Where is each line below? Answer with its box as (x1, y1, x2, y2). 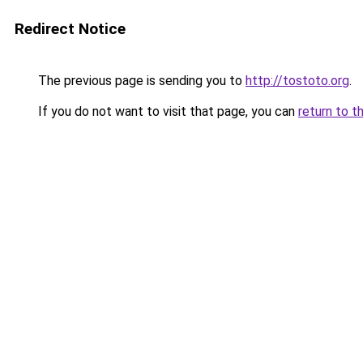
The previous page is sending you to (35, 73, 246, 88)
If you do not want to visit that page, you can (35, 104, 298, 119)
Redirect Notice (15, 19, 126, 38)
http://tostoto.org (246, 73, 349, 88)
